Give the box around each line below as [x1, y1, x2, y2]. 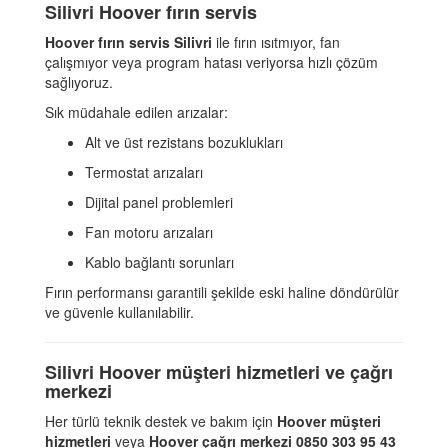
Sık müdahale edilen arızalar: [45, 102, 228, 123]
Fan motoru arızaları [85, 222, 213, 243]
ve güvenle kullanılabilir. [45, 302, 194, 323]
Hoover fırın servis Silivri [45, 32, 212, 53]
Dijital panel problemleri [85, 192, 233, 213]
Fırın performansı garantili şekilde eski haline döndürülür [45, 282, 399, 303]
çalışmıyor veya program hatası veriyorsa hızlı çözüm [45, 52, 378, 73]
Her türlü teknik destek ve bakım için [45, 411, 277, 432]
